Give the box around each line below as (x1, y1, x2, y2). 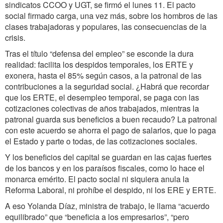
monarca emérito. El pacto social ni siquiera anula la (5, 173, 189, 185)
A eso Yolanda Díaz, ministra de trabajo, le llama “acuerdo (5, 200, 210, 212)
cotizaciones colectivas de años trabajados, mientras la (5, 103, 199, 114)
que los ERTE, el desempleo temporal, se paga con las (5, 92, 199, 103)
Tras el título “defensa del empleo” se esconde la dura (5, 48, 194, 59)
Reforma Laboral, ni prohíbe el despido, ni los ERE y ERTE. (5, 184, 216, 196)
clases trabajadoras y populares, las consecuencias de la (5, 21, 207, 32)
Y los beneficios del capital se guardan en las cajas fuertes (5, 151, 212, 163)
